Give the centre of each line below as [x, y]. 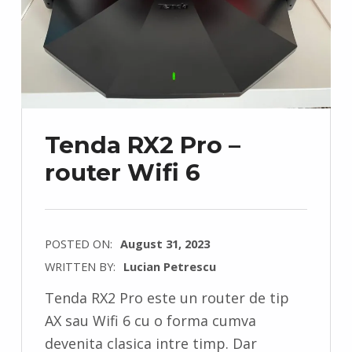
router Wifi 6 [122, 172]
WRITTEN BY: [81, 267]
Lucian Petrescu [169, 267]
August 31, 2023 [165, 244]
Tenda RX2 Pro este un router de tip [167, 298]
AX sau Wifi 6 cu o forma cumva [150, 321]
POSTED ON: [80, 244]
